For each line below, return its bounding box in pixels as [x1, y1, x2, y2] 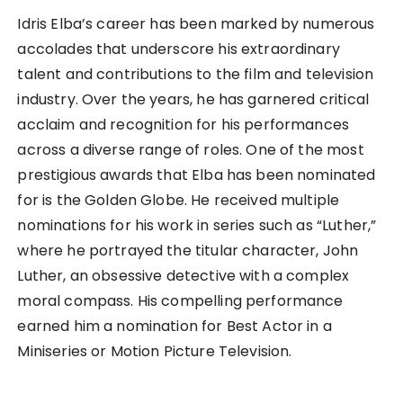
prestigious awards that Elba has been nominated [17, 165, 376, 186]
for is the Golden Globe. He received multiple [17, 190, 340, 211]
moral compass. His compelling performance [17, 291, 344, 312]
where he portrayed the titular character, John [17, 240, 359, 262]
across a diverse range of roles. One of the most [17, 139, 364, 161]
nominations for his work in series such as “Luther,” [17, 215, 377, 237]
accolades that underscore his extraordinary [17, 39, 340, 60]
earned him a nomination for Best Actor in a [17, 316, 332, 337]
